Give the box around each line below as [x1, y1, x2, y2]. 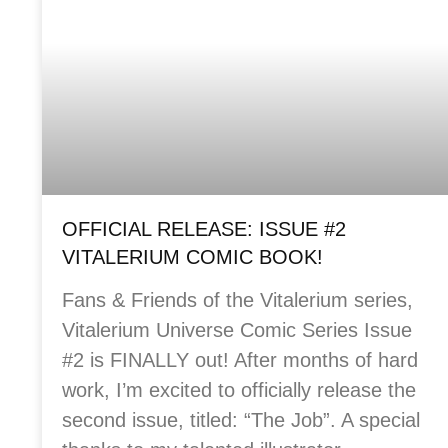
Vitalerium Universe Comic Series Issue [62, 318, 412, 341]
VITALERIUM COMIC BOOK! [62, 245, 323, 268]
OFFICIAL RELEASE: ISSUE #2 [62, 217, 346, 240]
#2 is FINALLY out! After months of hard [62, 348, 418, 371]
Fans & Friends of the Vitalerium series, [62, 288, 413, 311]
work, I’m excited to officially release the [62, 378, 416, 401]
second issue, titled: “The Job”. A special [62, 408, 420, 431]
